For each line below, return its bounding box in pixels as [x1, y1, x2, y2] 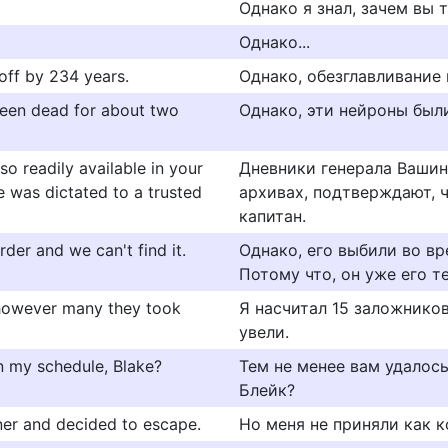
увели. [239, 322, 289, 342]
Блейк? [239, 380, 295, 400]
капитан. [239, 206, 306, 226]
